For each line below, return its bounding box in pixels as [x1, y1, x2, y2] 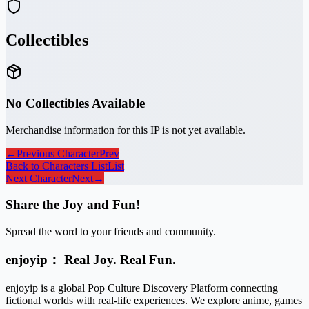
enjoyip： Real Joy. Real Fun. [6, 252, 176, 267]
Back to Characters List [6, 159, 108, 172]
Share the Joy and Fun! [6, 197, 140, 212]
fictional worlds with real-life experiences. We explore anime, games [6, 294, 302, 306]
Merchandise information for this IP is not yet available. [6, 123, 246, 136]
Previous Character [17, 147, 99, 159]
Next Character [6, 172, 72, 184]
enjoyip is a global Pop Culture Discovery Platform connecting [6, 281, 278, 294]
